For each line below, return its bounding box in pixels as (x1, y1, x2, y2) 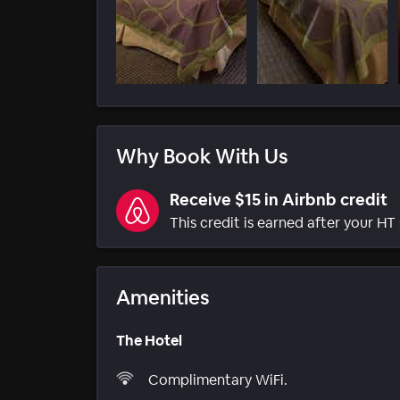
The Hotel (116, 331, 182, 351)
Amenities (116, 285, 210, 311)
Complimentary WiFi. (148, 370, 287, 389)
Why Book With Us (116, 144, 288, 170)
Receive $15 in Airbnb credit (170, 189, 387, 211)
